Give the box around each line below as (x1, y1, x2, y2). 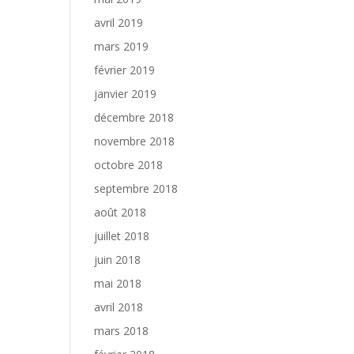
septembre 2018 (94, 181, 179, 196)
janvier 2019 (94, 86, 157, 101)
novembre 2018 (94, 134, 175, 149)
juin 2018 (94, 252, 141, 267)
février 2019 (94, 62, 156, 77)
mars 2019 (94, 39, 149, 54)
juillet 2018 (94, 228, 150, 243)
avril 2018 (94, 299, 144, 314)
